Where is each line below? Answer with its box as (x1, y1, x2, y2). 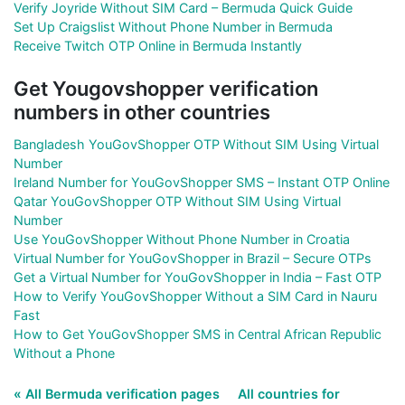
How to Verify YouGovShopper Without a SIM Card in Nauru (14, 287, 377, 304)
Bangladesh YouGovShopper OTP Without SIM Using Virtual (14, 136, 379, 152)
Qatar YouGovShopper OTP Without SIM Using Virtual (14, 193, 341, 209)
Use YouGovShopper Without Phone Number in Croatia (14, 231, 350, 247)
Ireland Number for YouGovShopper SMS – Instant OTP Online (14, 174, 390, 190)
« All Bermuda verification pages (14, 385, 223, 401)
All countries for (238, 385, 340, 401)
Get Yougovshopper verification (14, 76, 318, 100)
